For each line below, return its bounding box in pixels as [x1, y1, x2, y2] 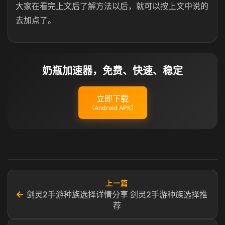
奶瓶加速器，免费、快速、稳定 [42, 65, 183, 77]
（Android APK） [88, 104, 137, 111]
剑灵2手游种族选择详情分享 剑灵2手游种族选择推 [26, 189, 207, 199]
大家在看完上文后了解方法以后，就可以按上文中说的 [16, 1, 208, 11]
